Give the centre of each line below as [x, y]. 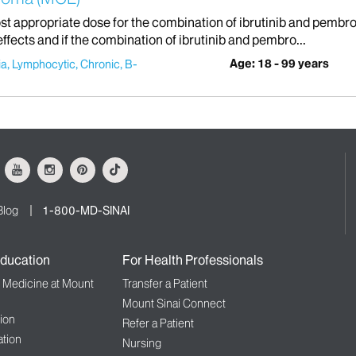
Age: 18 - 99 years [279, 64]
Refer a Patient [158, 324]
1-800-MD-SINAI [86, 211]
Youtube [43, 164]
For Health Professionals [192, 260]
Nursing [141, 344]
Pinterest [109, 164]
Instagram [80, 164]
